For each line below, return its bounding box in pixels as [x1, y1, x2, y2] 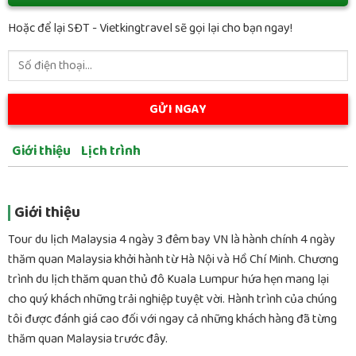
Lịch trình [81, 141, 141, 162]
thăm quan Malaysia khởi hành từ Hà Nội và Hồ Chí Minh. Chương [8, 249, 339, 269]
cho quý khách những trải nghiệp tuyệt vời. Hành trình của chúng [8, 288, 337, 309]
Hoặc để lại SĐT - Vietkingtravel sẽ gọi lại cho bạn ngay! [8, 18, 292, 39]
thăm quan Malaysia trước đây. [8, 328, 168, 349]
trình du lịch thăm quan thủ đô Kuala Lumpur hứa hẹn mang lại [8, 269, 329, 289]
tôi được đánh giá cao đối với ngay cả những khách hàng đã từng [8, 308, 337, 329]
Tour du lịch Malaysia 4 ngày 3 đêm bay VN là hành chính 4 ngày [8, 229, 335, 250]
